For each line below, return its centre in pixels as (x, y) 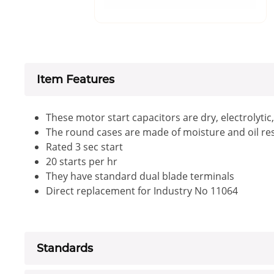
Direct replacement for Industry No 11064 (142, 191)
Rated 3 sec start (84, 147)
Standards (65, 249)
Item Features (76, 80)
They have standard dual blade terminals (140, 176)
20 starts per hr (82, 162)
